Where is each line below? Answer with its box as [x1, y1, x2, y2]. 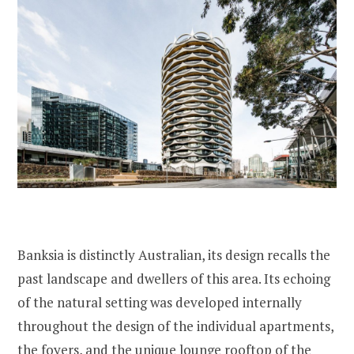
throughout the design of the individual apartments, [17, 316, 333, 335]
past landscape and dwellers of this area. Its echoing [17, 269, 330, 288]
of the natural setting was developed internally [17, 292, 302, 311]
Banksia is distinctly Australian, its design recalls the [17, 245, 330, 264]
